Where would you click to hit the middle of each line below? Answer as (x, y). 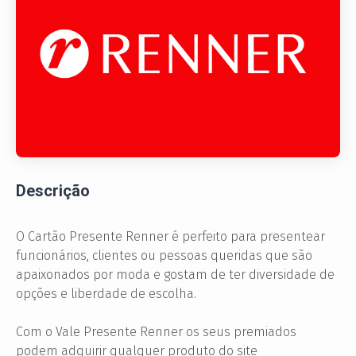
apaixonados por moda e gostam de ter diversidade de (175, 275)
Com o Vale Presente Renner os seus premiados (156, 332)
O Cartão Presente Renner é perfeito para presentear (170, 237)
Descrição (53, 191)
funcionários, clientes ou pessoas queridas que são (164, 256)
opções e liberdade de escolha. (106, 294)
